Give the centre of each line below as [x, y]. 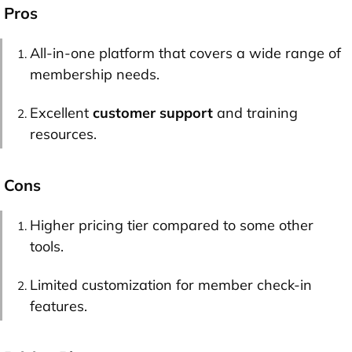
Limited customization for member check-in [171, 284]
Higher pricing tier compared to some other [172, 225]
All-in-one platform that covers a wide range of [185, 53]
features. [59, 306]
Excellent [61, 112]
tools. [47, 246]
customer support [153, 112]
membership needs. [95, 74]
